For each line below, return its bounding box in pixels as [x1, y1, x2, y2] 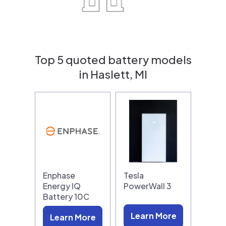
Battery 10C [43, 191, 89, 202]
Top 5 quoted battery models [34, 52, 192, 67]
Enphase [43, 169, 75, 181]
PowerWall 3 [124, 180, 172, 191]
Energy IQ [43, 180, 81, 191]
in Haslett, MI [79, 67, 147, 81]
